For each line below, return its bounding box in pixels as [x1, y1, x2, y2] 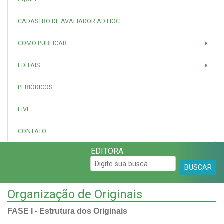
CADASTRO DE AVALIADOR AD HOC [18, 17, 120, 25]
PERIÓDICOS [18, 83, 52, 91]
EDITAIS [18, 61, 40, 69]
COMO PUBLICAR [18, 39, 67, 47]
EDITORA [90, 146, 123, 156]
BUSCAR [184, 163, 212, 172]
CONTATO [18, 127, 46, 135]
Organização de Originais [7, 187, 142, 202]
